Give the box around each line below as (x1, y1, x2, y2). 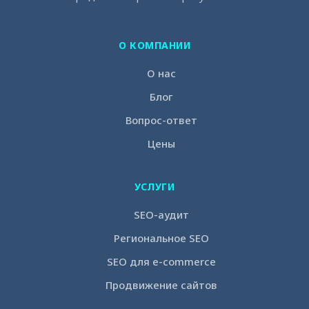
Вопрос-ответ (126, 113, 197, 128)
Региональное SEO (114, 231, 209, 246)
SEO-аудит (134, 208, 189, 222)
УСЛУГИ (134, 180, 175, 194)
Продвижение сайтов (106, 278, 217, 292)
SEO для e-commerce (107, 255, 216, 269)
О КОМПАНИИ (119, 39, 190, 52)
